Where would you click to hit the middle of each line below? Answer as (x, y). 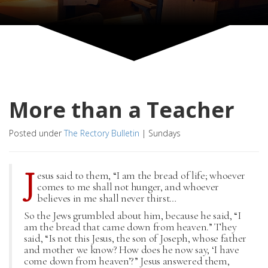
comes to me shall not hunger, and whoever (128, 187)
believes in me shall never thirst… (107, 198)
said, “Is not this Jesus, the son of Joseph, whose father (135, 238)
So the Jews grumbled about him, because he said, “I (133, 215)
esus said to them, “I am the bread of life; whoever (141, 175)
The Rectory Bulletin (102, 133)
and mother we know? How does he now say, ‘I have (132, 249)
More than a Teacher (122, 110)
